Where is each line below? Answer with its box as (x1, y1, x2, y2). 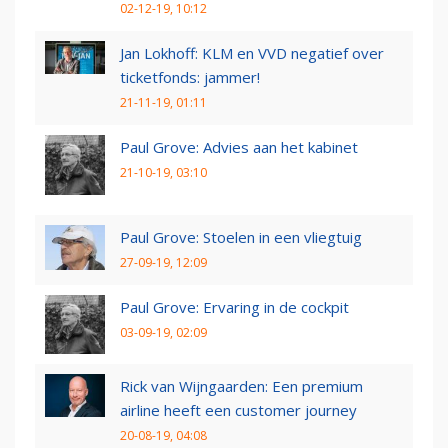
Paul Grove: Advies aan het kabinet (120, 137, 358, 158)
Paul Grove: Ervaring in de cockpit (120, 296, 349, 317)
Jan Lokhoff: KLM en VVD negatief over (120, 43, 384, 64)
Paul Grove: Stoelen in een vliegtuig (120, 226, 362, 247)
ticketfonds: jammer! (120, 67, 260, 88)
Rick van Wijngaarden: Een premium (120, 376, 363, 397)
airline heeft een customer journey (120, 400, 357, 421)
